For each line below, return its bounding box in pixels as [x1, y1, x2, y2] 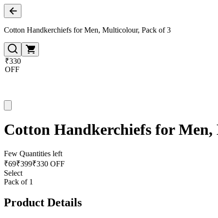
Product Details [4, 196, 82, 209]
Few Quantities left [4, 149, 62, 158]
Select [4, 168, 22, 177]
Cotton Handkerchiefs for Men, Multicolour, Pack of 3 [4, 26, 171, 34]
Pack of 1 [4, 177, 33, 186]
